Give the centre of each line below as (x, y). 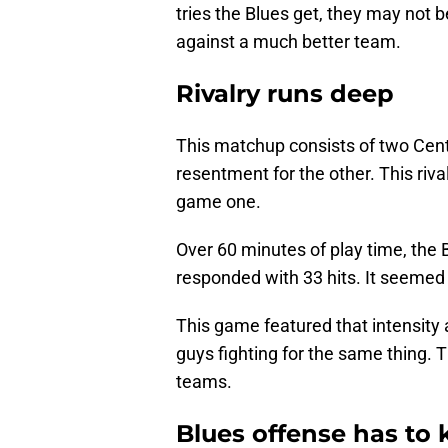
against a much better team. (290, 42)
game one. (218, 202)
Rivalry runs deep (288, 94)
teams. (206, 382)
